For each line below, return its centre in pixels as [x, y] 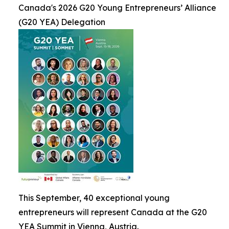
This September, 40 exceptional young [94, 198]
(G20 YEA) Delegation [62, 22]
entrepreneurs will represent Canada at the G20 [113, 212]
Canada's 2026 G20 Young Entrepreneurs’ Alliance [117, 8]
